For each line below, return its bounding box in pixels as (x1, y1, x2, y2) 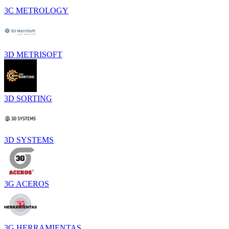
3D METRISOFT (4, 50, 62, 59)
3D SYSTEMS (4, 135, 54, 144)
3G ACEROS (4, 179, 49, 188)
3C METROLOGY (4, 6, 68, 15)
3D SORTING (4, 94, 52, 103)
